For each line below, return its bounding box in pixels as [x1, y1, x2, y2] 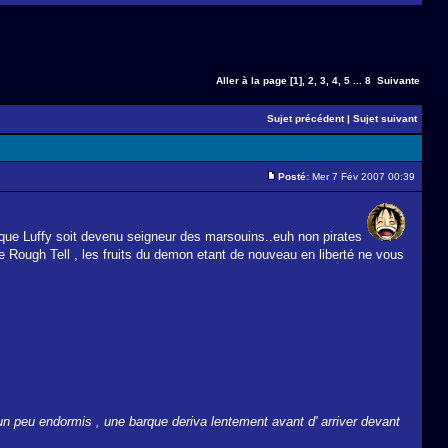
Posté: [278, 171, 309, 182]
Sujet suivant [353, 113, 417, 124]
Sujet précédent [267, 113, 344, 124]
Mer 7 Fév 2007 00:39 [309, 171, 418, 182]
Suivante [377, 75, 420, 86]
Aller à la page [216, 75, 287, 86]
